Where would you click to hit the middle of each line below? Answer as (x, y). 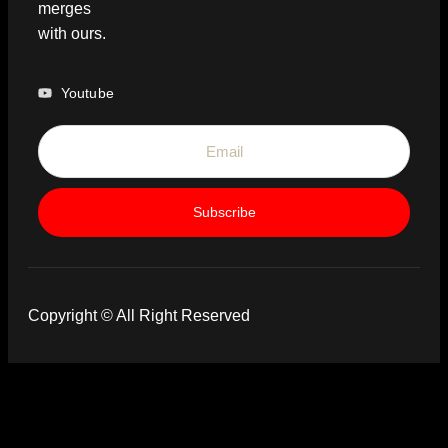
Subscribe (224, 211)
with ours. (72, 33)
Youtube (87, 92)
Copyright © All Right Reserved (139, 315)
